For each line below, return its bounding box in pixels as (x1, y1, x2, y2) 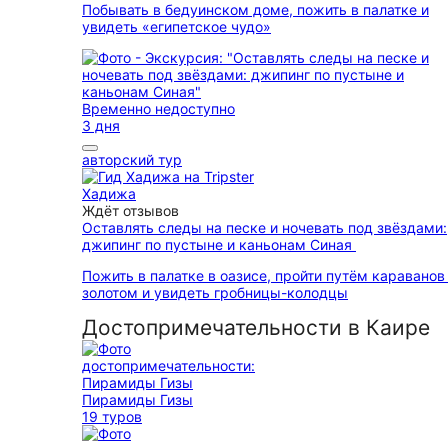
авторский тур (82, 151, 182, 168)
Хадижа (82, 185, 136, 202)
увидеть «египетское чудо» (82, 18, 271, 35)
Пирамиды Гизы (82, 391, 193, 408)
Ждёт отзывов (82, 202, 179, 219)
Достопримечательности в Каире (82, 315, 430, 340)
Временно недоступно (82, 100, 235, 117)
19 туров (82, 408, 142, 425)
